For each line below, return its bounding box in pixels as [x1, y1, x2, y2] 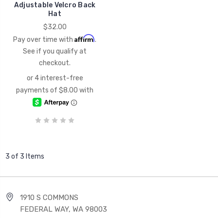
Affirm [74, 34, 95, 42]
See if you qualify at [23, 47, 87, 55]
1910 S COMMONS [20, 193, 78, 202]
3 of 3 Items [5, 152, 44, 161]
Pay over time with [13, 35, 74, 44]
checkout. [39, 58, 71, 67]
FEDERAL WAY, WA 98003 [20, 204, 107, 214]
